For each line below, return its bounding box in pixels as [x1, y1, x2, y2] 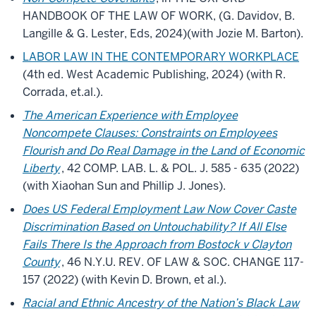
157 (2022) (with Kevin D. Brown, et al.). [23, 272, 229, 287]
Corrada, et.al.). [23, 85, 103, 99]
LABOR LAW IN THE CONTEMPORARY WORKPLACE [23, 49, 299, 64]
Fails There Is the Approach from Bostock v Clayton [23, 237, 291, 252]
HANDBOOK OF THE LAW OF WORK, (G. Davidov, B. [23, 8, 295, 23]
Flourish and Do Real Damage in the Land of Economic [23, 143, 305, 158]
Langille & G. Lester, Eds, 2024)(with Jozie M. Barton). [23, 26, 303, 41]
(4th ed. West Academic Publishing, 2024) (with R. [23, 67, 286, 82]
